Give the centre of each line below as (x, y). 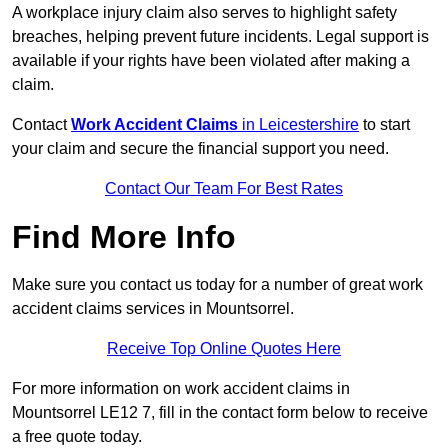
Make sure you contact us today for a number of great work (217, 285)
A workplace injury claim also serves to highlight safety (204, 13)
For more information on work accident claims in (181, 389)
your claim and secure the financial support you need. (200, 149)
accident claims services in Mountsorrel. (153, 309)
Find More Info (124, 237)
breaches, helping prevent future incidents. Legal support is (220, 37)
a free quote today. (77, 437)
